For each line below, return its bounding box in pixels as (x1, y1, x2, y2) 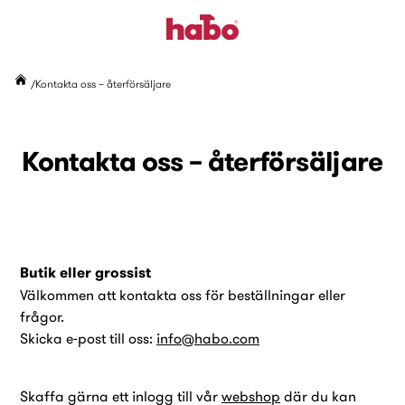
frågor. (20, 307, 64, 325)
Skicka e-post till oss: (20, 329, 156, 347)
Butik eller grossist (20, 263, 151, 282)
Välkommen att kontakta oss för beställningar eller (20, 286, 345, 304)
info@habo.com (156, 329, 259, 347)
